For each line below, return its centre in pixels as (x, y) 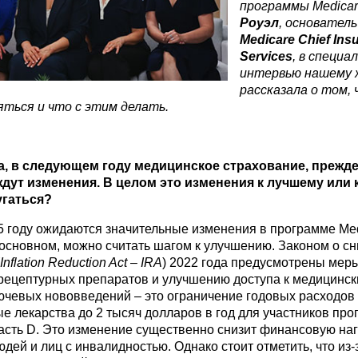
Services (266, 56)
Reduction (77, 263)
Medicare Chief (284, 40)
